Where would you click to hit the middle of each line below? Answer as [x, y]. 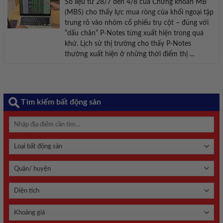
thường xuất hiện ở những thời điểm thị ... [129, 55]
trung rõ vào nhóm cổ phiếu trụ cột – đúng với [136, 23]
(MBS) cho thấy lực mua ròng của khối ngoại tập [139, 13]
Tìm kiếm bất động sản [61, 102]
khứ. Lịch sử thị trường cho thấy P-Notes [128, 44]
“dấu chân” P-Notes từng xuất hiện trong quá [134, 34]
